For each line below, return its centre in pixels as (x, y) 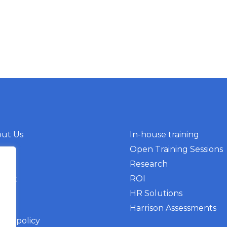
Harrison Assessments (173, 208)
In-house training (164, 135)
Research (149, 164)
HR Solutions (156, 193)
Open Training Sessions (176, 149)
